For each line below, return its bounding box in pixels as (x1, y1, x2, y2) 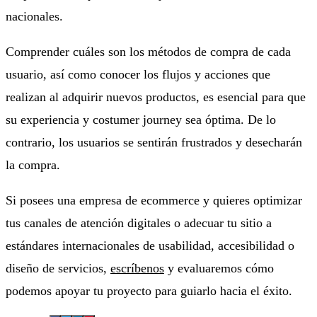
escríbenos (110, 260, 164, 275)
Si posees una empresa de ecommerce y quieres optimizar (6, 192, 302, 207)
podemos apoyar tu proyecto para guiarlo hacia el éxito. (6, 283, 292, 298)
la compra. (6, 157, 60, 172)
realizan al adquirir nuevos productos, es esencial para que (6, 89, 306, 104)
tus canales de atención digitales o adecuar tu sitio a (6, 215, 272, 230)
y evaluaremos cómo (164, 260, 274, 275)
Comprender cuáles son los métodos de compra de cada (6, 44, 291, 59)
